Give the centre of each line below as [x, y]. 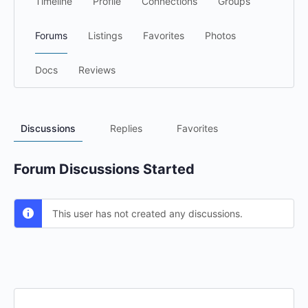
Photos [220, 35]
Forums [51, 35]
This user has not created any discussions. [147, 213]
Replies [126, 128]
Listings [105, 35]
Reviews [97, 70]
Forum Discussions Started [104, 169]
